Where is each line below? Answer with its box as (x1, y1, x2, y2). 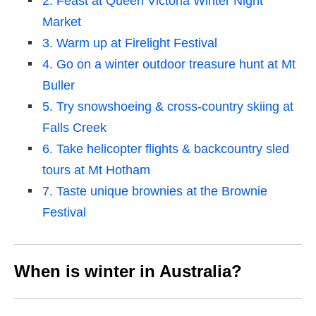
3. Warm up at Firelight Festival (42, 36, 217, 51)
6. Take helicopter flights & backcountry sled (42, 142, 289, 157)
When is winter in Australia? (14, 262, 242, 281)
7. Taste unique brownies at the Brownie (42, 184, 267, 199)
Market (42, 15, 81, 30)
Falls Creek (42, 121, 107, 135)
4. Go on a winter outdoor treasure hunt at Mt (42, 57, 296, 72)
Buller (42, 78, 75, 93)
